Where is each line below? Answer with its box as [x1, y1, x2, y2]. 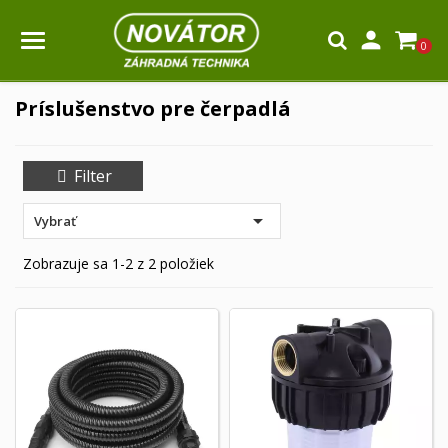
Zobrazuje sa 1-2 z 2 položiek [23, 254, 214, 273]
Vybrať [34, 212, 76, 230]
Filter [74, 165, 112, 187]
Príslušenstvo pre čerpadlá [15, 95, 291, 122]
